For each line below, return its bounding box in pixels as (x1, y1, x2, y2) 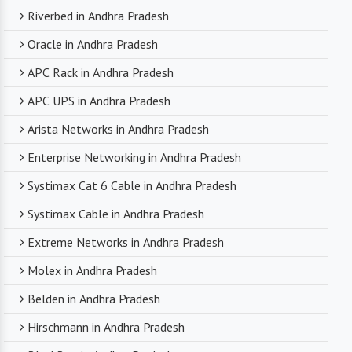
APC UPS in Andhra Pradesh (27, 93, 170, 109)
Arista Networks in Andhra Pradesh (27, 121, 209, 137)
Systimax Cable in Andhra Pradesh (27, 206, 204, 222)
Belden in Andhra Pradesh (27, 291, 160, 307)
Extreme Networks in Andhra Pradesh (27, 234, 224, 251)
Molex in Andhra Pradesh (27, 262, 157, 279)
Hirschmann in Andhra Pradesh (27, 319, 185, 335)
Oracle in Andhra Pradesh (27, 36, 158, 53)
